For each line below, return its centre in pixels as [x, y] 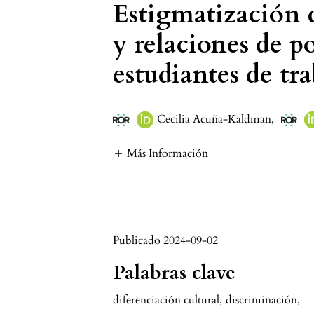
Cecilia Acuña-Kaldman [214, 119]
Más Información [168, 154]
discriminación [262, 300]
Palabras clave [175, 273]
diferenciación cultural [166, 300]
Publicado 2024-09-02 [166, 241]
